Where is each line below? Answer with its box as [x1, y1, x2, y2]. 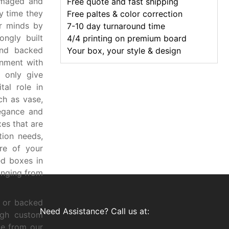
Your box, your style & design [67, 45, 181, 56]
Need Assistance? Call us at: [40, 206, 149, 216]
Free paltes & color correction [67, 9, 182, 19]
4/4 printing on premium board [67, 33, 187, 43]
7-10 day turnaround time [67, 21, 165, 31]
